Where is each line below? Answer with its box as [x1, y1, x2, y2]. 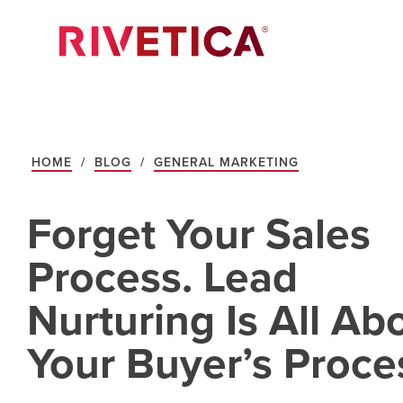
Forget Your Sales [27, 209, 371, 261]
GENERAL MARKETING [154, 155, 299, 170]
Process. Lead [27, 252, 298, 304]
